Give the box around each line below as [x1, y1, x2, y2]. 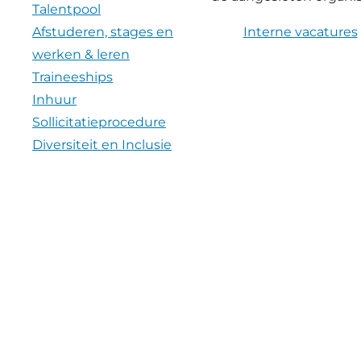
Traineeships [32, 69, 113, 85]
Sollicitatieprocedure [32, 114, 166, 131]
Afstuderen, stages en [32, 24, 173, 40]
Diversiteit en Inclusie [32, 137, 172, 153]
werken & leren [32, 47, 130, 63]
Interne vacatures [243, 24, 358, 40]
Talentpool [32, 2, 101, 18]
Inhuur [32, 92, 77, 108]
